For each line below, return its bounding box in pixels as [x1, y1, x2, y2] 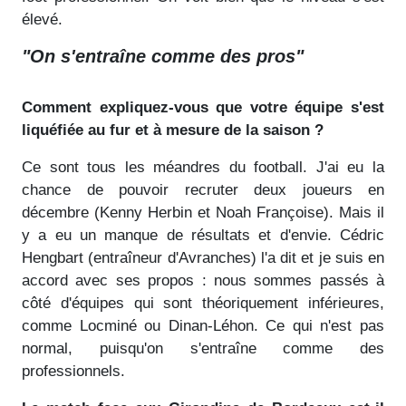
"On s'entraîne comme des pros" [22, 45, 304, 66]
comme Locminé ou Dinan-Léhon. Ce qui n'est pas [22, 316, 384, 334]
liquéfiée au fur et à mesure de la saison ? [22, 121, 324, 139]
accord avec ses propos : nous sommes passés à [22, 271, 384, 289]
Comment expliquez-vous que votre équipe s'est [22, 98, 384, 116]
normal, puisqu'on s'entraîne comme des [22, 339, 384, 357]
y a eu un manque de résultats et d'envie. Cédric [22, 226, 384, 244]
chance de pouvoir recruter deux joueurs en [22, 180, 384, 198]
